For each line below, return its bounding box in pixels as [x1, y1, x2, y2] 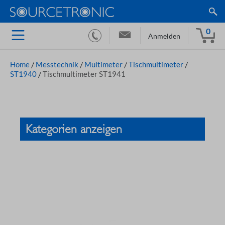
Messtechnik [36, 60, 78, 69]
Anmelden [148, 32, 180, 41]
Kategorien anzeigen [26, 122, 126, 136]
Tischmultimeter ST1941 [43, 69, 126, 78]
